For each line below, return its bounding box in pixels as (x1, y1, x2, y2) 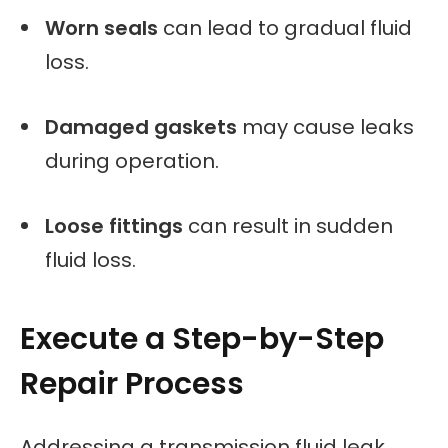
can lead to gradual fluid (158, 14, 412, 43)
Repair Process (20, 363, 244, 406)
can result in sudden (183, 211, 393, 240)
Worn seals (45, 14, 158, 43)
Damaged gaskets (45, 113, 237, 142)
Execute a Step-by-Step (20, 318, 384, 361)
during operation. (45, 147, 219, 176)
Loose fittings (45, 211, 183, 240)
